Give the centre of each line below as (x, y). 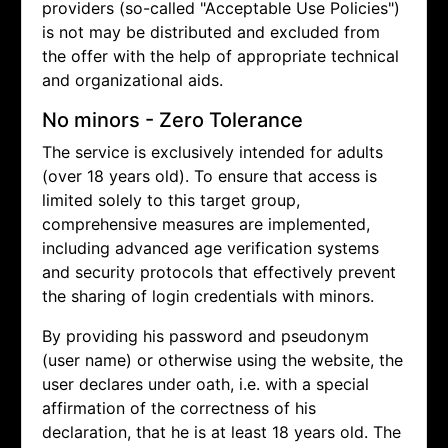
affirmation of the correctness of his (179, 408)
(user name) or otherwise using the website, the (222, 360)
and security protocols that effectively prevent (219, 272)
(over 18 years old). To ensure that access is (209, 176)
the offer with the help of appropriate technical (220, 56)
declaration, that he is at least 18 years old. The (221, 432)
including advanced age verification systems (210, 248)
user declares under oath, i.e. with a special (205, 384)
